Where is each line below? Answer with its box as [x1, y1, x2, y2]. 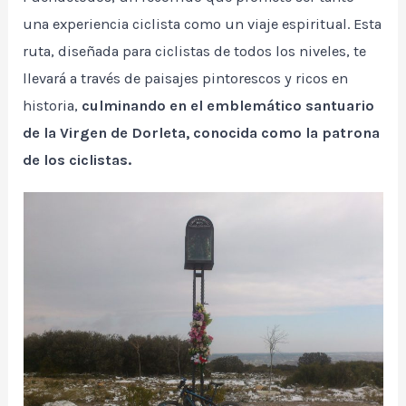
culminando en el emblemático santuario [82, 97, 375, 115]
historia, [23, 97, 82, 115]
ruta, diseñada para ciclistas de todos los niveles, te [23, 43, 367, 61]
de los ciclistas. [23, 151, 132, 169]
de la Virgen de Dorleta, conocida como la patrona [23, 124, 381, 142]
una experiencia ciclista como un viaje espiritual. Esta [23, 15, 382, 34]
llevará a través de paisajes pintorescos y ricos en [23, 70, 349, 88]
